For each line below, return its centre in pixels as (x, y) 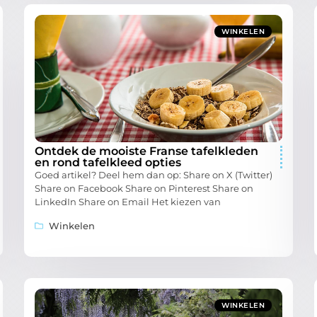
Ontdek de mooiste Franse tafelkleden (146, 151)
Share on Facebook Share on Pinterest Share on (144, 189)
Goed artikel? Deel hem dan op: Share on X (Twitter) (154, 175)
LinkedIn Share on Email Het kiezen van (128, 202)
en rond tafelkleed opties (108, 163)
